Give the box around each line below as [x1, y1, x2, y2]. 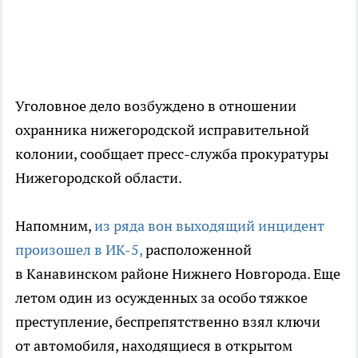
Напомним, [15, 217, 94, 236]
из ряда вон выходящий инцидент [94, 217, 324, 236]
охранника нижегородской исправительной [15, 121, 309, 140]
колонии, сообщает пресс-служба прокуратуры [15, 145, 328, 164]
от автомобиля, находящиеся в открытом [15, 336, 292, 356]
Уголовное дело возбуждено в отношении [15, 97, 296, 116]
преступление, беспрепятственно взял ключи [15, 312, 320, 332]
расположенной [145, 241, 252, 260]
